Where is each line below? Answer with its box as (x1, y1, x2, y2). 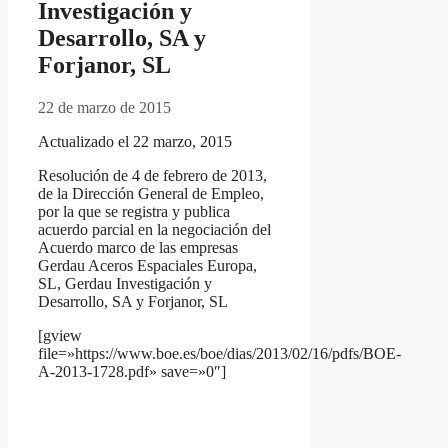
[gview (38, 327, 82, 345)
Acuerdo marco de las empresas (38, 239, 238, 257)
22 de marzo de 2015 (38, 99, 171, 117)
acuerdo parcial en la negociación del (38, 221, 271, 239)
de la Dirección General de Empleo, (38, 185, 264, 203)
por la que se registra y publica (38, 203, 230, 221)
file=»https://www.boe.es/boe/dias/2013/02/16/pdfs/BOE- (38, 345, 401, 363)
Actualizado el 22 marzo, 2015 (38, 133, 232, 151)
